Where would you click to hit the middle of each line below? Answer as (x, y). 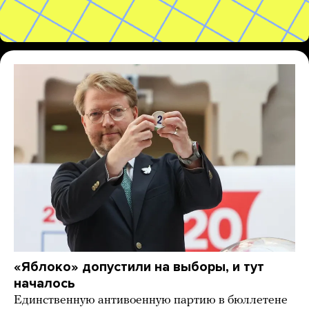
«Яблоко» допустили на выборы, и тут (139, 267)
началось (44, 283)
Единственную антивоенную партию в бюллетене (151, 300)
